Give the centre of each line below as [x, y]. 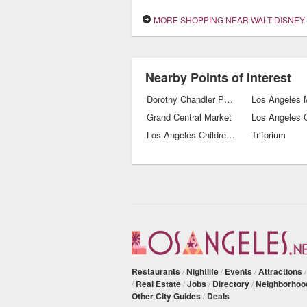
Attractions [280, 272]
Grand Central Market [189, 117]
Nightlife [202, 272]
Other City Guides [166, 296]
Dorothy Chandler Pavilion [229, 99]
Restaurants [156, 272]
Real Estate [158, 284]
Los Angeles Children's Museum [231, 135]
